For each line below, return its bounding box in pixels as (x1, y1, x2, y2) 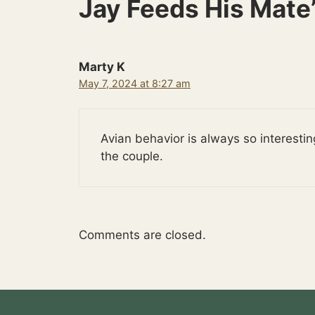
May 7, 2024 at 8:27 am (79, 77, 191, 89)
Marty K (79, 59, 125, 74)
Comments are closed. (79, 227, 206, 242)
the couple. (101, 149, 163, 164)
